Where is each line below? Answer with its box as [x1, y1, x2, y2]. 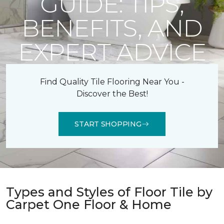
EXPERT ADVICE [18, 37, 206, 66]
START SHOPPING [74, 119, 141, 128]
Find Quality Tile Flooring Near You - [39, 77, 184, 86]
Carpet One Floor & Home [6, 197, 171, 212]
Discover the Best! [76, 89, 148, 98]
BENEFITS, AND [21, 13, 203, 42]
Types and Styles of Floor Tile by [6, 184, 212, 199]
